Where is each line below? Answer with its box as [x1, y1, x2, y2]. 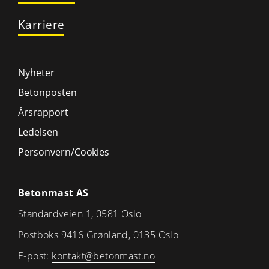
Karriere [18, 16, 65, 32]
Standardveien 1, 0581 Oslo [18, 207, 142, 220]
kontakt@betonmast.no [52, 249, 156, 262]
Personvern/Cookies [18, 145, 110, 159]
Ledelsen [18, 125, 58, 139]
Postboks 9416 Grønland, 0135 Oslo [18, 228, 179, 241]
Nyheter [18, 66, 55, 79]
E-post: [18, 249, 52, 262]
